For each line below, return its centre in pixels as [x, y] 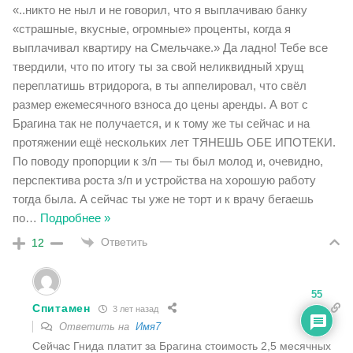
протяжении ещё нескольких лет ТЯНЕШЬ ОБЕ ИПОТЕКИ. [174, 142]
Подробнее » [75, 217]
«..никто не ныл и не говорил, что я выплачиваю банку [160, 9]
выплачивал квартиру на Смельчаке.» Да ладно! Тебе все [170, 47]
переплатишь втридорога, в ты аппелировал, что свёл [160, 85]
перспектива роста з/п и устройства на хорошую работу [164, 180]
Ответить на [96, 327]
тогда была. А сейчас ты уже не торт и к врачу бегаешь [163, 199]
